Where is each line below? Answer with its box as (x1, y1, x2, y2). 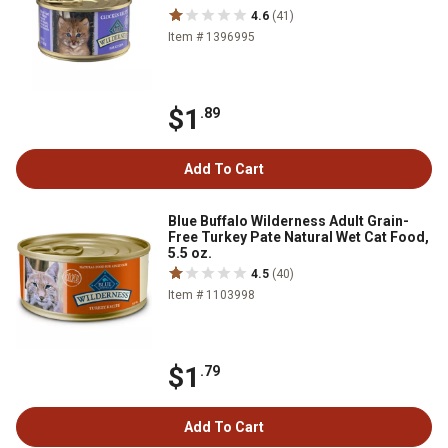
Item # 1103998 (168, 287, 255, 302)
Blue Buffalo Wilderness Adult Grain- (168, 212, 409, 229)
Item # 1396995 (168, 29, 255, 44)
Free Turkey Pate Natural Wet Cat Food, (168, 228, 429, 245)
